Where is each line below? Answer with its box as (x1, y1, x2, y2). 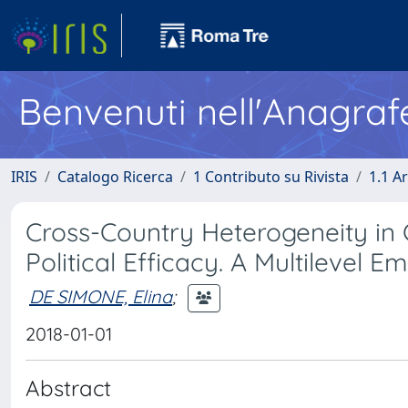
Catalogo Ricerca (57, 167, 173, 187)
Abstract (25, 374, 111, 402)
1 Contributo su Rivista (193, 167, 349, 187)
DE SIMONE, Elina (29, 284, 172, 308)
